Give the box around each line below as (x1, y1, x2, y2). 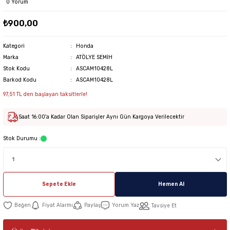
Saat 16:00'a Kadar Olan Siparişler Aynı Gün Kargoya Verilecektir (18, 113, 184, 120)
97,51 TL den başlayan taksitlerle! (3, 90, 87, 98)
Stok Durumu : (3, 135, 41, 142)
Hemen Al (158, 180, 184, 187)
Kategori (3, 42, 25, 49)
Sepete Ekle (42, 180, 76, 187)
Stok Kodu (3, 65, 30, 72)
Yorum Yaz (112, 201, 139, 208)
